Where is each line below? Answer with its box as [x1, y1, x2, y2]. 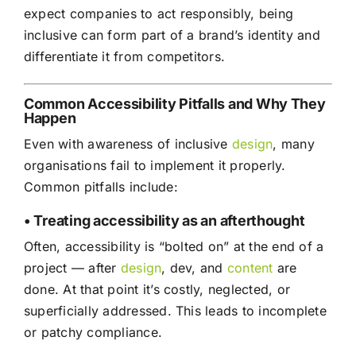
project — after [23, 260, 121, 277]
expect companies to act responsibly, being [23, 6, 294, 22]
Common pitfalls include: [23, 179, 178, 195]
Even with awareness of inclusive [23, 136, 232, 153]
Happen [23, 110, 76, 127]
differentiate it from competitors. [23, 48, 226, 65]
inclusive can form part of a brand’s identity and [23, 27, 320, 44]
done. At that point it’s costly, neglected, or [23, 281, 291, 298]
